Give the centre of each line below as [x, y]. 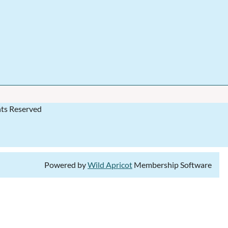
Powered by [66, 164]
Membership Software [172, 164]
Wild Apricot [110, 164]
